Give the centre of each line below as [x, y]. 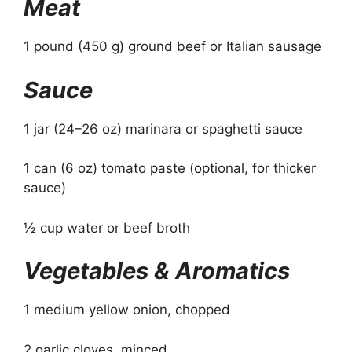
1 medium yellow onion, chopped [127, 310]
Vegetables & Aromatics [157, 271]
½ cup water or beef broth [107, 227]
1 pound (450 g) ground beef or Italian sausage [172, 47]
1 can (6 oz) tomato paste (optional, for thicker [170, 169]
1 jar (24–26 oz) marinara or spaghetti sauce [163, 128]
